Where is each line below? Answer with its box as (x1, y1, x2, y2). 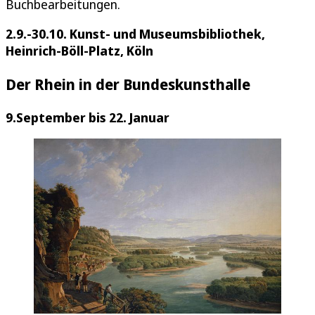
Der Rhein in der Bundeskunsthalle (6, 74, 250, 95)
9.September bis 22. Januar (6, 109, 169, 127)
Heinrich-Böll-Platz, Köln (6, 42, 153, 59)
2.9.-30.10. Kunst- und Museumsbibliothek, (6, 25, 265, 42)
